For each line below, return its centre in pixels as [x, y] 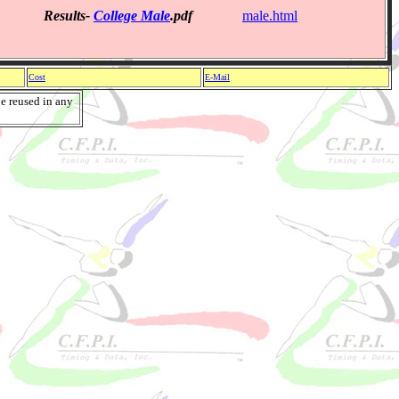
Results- [69, 16]
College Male [132, 16]
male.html [270, 16]
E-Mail [217, 77]
